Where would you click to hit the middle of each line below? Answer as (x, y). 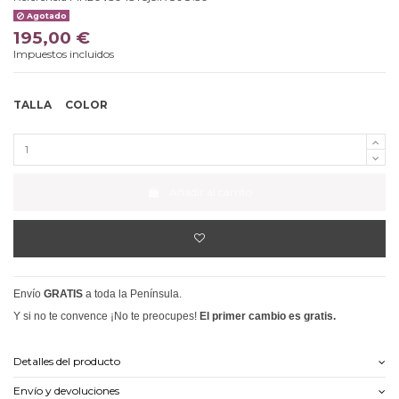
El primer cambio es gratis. (268, 317)
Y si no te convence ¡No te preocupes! (106, 317)
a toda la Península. (134, 294)
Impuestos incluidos (64, 53)
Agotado (45, 16)
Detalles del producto (67, 361)
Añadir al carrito (210, 192)
